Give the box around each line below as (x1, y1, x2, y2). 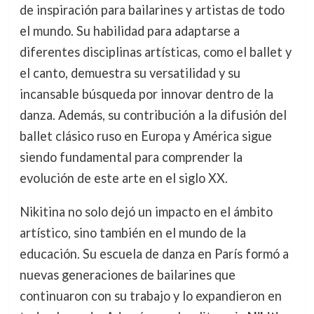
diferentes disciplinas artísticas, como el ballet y (19, 43, 292, 60)
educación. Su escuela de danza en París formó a (19, 245, 289, 261)
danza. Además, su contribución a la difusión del (19, 107, 287, 123)
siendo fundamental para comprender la (19, 149, 243, 165)
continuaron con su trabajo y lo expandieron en (19, 287, 282, 303)
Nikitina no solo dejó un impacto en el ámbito (19, 203, 273, 219)
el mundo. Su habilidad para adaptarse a (19, 22, 240, 39)
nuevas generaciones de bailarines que (19, 266, 235, 282)
